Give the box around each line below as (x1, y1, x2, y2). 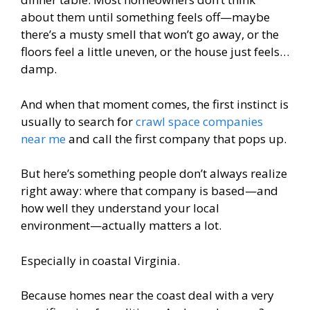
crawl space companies (136, 113, 263, 129)
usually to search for (21, 113, 136, 129)
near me (21, 130, 66, 147)
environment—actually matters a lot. (21, 217, 221, 234)
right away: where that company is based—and (21, 183, 278, 199)
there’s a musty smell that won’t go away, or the (21, 26, 279, 43)
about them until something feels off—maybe (21, 9, 270, 26)
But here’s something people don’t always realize (21, 165, 287, 182)
